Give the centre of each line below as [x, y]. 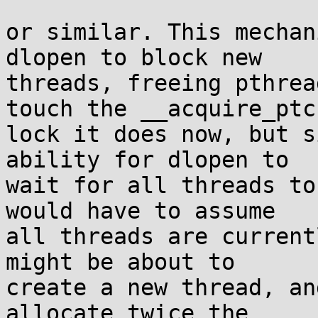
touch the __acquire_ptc [161, 109]
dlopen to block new [134, 57]
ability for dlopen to [147, 160]
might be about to [120, 262]
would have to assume [141, 211]
